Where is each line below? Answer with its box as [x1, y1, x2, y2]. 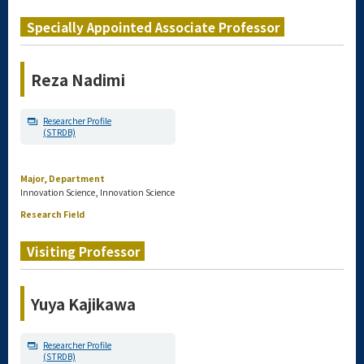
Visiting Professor [27, 242, 141, 260]
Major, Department [20, 172, 105, 184]
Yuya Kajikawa [31, 292, 136, 314]
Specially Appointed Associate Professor [27, 18, 280, 36]
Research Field [20, 208, 84, 220]
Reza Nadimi [31, 68, 125, 90]
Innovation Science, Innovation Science [20, 186, 175, 198]
